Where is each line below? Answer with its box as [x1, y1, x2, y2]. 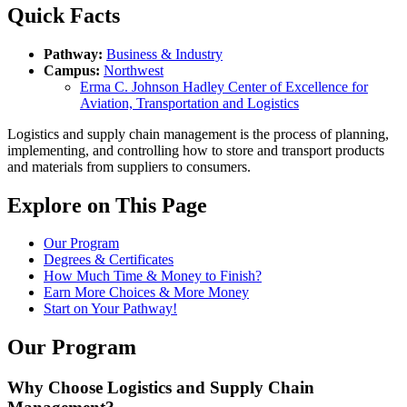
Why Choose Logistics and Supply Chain [7, 378, 314, 398]
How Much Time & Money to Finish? [44, 268, 262, 284]
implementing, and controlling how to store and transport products [7, 142, 384, 158]
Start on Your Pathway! [44, 301, 177, 317]
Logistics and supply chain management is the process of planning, [7, 125, 389, 142]
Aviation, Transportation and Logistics [80, 94, 299, 111]
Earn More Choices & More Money [44, 284, 249, 301]
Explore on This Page [7, 193, 207, 217]
